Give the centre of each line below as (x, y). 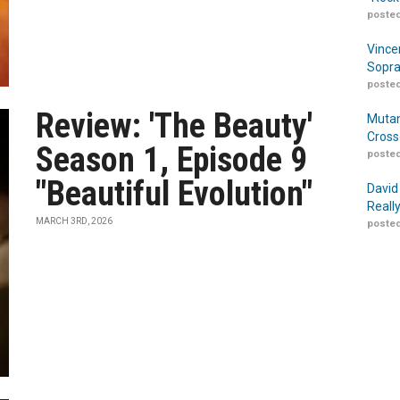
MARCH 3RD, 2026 (75, 221)
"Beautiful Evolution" (175, 194)
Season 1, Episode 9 (172, 160)
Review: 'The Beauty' (175, 126)
